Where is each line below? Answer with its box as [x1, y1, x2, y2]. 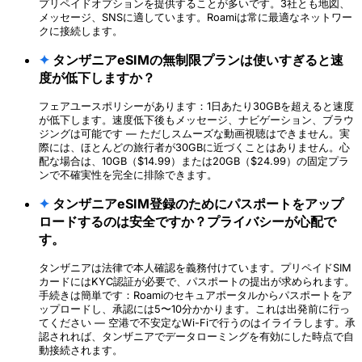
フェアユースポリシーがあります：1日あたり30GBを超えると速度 [39, 99, 354, 112]
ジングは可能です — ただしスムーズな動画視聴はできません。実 [39, 127, 350, 140]
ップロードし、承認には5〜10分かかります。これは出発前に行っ [39, 302, 350, 315]
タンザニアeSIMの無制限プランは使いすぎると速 [49, 51, 343, 68]
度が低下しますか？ [39, 69, 155, 86]
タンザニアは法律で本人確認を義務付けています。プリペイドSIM [39, 261, 351, 274]
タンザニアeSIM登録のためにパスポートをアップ [49, 195, 343, 212]
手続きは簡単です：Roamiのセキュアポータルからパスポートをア [39, 288, 352, 301]
